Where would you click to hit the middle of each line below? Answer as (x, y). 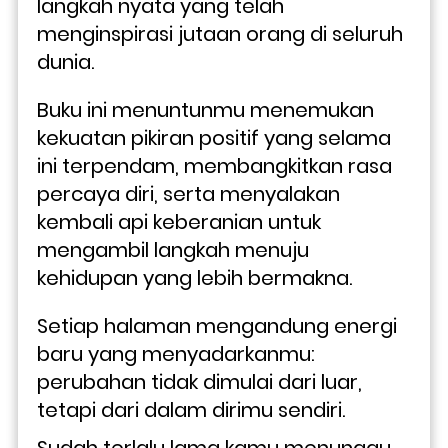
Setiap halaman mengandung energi (217, 325)
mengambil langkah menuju (173, 249)
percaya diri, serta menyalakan (188, 193)
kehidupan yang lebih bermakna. (197, 277)
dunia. (65, 61)
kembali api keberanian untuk (179, 221)
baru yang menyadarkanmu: (176, 353)
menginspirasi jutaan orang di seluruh (220, 33)
